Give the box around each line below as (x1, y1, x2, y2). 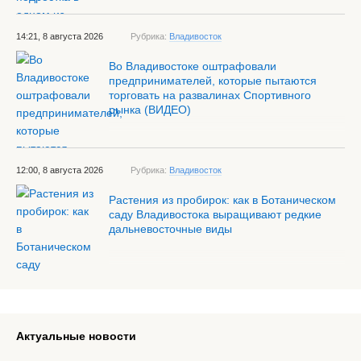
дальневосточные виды (109, 222, 232, 235)
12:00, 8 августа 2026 (16, 165, 103, 175)
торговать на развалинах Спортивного (109, 89, 311, 102)
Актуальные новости (16, 330, 136, 342)
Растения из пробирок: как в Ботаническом (109, 193, 336, 206)
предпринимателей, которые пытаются (109, 74, 317, 87)
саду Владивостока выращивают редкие (109, 208, 322, 221)
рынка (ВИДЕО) (109, 103, 191, 116)
